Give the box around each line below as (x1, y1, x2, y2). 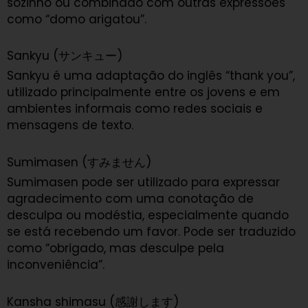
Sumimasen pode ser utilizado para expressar (7, 174, 280, 191)
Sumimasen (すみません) (7, 154, 151, 171)
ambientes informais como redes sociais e (7, 100, 263, 118)
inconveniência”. (7, 256, 104, 274)
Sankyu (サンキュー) (7, 47, 122, 65)
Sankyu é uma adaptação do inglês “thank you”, (7, 67, 295, 85)
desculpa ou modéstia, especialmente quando (7, 207, 289, 224)
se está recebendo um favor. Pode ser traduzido (7, 223, 296, 241)
